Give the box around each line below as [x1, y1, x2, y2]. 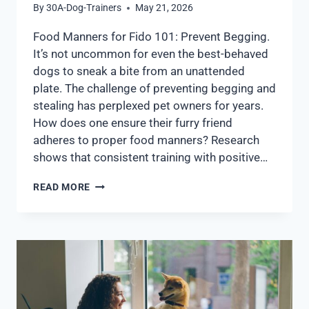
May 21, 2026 [135, 2, 194, 14]
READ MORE [33, 181, 91, 193]
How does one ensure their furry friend [33, 116, 232, 130]
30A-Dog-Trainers [46, 2, 122, 14]
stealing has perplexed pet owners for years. [33, 99, 263, 113]
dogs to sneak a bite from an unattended [33, 64, 245, 79]
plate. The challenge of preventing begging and [33, 81, 276, 96]
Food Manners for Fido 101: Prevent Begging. [33, 30, 270, 44]
